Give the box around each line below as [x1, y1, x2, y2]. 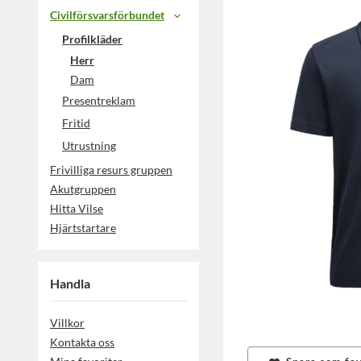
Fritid [62, 116, 90, 131]
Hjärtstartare [50, 221, 116, 235]
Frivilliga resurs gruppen [50, 163, 172, 177]
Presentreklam [62, 93, 135, 108]
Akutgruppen [50, 182, 116, 197]
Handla [50, 276, 90, 292]
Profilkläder [62, 32, 122, 47]
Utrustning [62, 139, 116, 153]
